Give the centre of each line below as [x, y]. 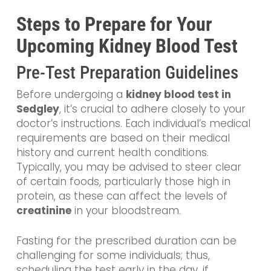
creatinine [44, 211]
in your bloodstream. [126, 211]
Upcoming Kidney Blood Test [127, 46]
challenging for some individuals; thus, [113, 255]
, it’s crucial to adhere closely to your [152, 109]
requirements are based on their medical [123, 138]
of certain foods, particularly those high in [123, 181]
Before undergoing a [71, 94]
